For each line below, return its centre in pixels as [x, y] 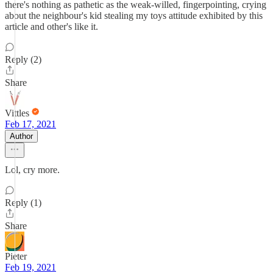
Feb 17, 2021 [30, 124]
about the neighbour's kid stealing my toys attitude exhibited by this [134, 16]
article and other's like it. [51, 27]
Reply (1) [23, 203]
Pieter [16, 256]
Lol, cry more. [32, 170]
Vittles [17, 113]
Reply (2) [23, 59]
